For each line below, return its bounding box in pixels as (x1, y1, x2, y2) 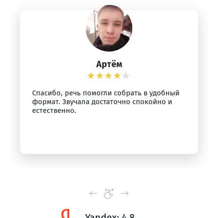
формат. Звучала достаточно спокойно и (32, 97, 172, 106)
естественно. (32, 106, 76, 115)
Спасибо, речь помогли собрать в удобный (32, 89, 180, 97)
